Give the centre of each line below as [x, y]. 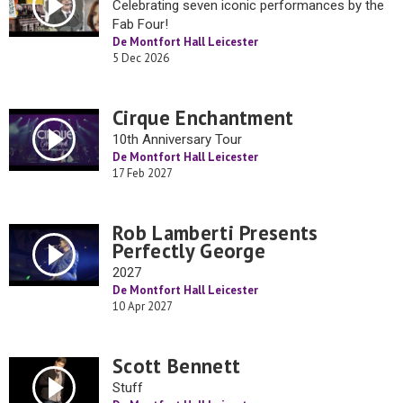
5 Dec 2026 [141, 58]
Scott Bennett [177, 366]
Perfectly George [189, 251]
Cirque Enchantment [203, 117]
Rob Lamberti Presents [215, 233]
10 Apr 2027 [143, 306]
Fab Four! [140, 24]
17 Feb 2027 [143, 173]
